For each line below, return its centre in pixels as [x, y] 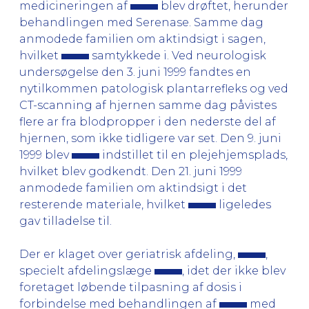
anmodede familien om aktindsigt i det [133, 188]
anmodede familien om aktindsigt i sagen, [142, 39]
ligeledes [243, 204]
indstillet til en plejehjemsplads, [193, 154]
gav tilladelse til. [66, 221]
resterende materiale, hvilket [104, 204]
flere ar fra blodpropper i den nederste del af [148, 121]
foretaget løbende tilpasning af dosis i [131, 287]
